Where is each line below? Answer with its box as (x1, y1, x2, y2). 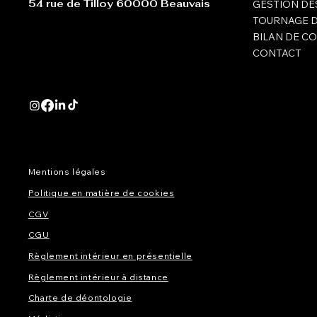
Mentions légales (28, 166, 106, 178)
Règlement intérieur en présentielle (28, 250, 192, 261)
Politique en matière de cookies (28, 188, 175, 199)
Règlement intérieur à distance (28, 271, 168, 282)
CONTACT (253, 46, 302, 59)
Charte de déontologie (28, 292, 132, 304)
